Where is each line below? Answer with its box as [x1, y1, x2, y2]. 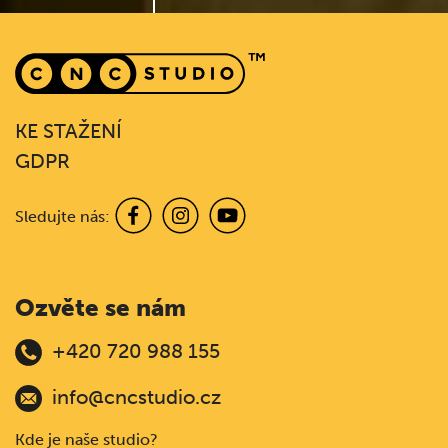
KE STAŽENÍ [15, 118, 122, 143]
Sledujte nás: [15, 206, 110, 226]
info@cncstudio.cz [52, 384, 221, 409]
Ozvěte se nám [15, 293, 186, 322]
